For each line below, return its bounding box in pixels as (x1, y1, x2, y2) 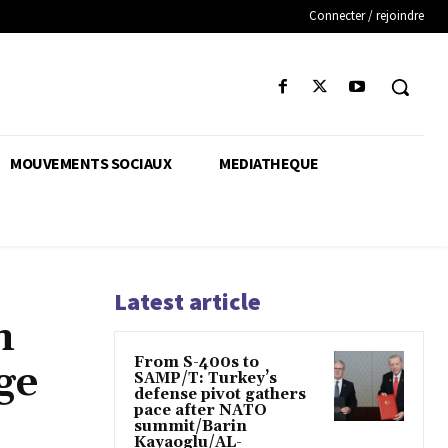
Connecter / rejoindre (309, 7, 424, 24)
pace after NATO (134, 401, 267, 421)
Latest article (114, 286, 261, 318)
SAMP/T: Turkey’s (134, 369, 277, 389)
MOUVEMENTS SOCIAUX (10, 153, 171, 174)
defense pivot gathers (134, 385, 306, 405)
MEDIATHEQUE (219, 153, 319, 174)
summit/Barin (134, 417, 247, 437)
